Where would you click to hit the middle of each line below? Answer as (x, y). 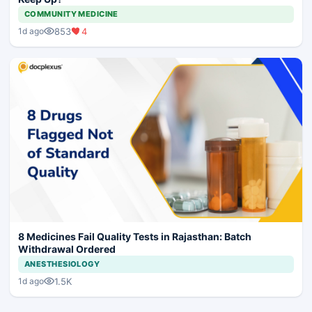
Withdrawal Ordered (67, 249)
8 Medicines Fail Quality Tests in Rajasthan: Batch (135, 236)
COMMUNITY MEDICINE (71, 14)
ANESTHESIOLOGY (62, 264)
